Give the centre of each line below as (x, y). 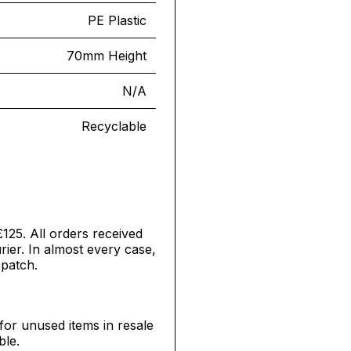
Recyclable (114, 126)
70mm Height (107, 56)
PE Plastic (117, 20)
